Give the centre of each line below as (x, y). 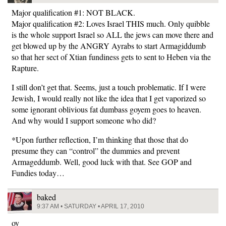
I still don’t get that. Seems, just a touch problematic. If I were (109, 87)
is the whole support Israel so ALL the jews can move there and (112, 35)
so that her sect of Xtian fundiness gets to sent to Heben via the (111, 57)
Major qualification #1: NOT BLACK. (73, 13)
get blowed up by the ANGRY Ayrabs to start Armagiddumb (109, 46)
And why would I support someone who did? (84, 121)
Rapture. (25, 68)
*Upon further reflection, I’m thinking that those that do (100, 140)
